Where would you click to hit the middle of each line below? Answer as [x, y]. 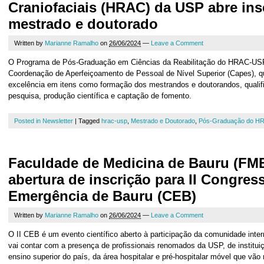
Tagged [90, 121]
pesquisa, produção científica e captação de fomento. [100, 96]
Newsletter [58, 121]
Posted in [28, 121]
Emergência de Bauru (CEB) [102, 196]
